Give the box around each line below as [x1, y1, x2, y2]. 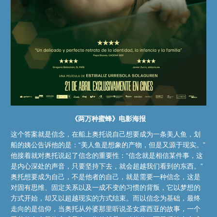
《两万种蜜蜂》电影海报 [71, 115, 146, 123]
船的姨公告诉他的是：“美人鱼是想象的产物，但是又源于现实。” [11, 141, 206, 149]
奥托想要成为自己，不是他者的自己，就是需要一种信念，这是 [11, 173, 201, 181]
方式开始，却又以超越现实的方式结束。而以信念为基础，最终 [11, 194, 201, 202]
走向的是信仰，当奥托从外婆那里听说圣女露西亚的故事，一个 [11, 205, 201, 213]
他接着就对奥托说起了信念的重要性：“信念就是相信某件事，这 [11, 152, 203, 160]
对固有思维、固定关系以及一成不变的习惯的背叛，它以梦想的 [11, 184, 201, 192]
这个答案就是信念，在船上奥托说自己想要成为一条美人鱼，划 [11, 130, 201, 139]
